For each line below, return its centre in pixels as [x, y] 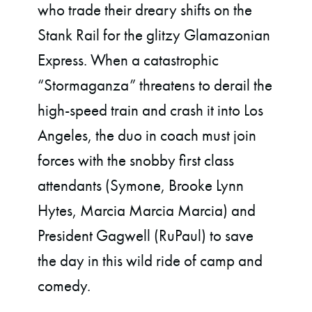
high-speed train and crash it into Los [151, 110]
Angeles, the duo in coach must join [147, 135]
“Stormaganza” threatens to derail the [155, 85]
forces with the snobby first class [136, 161]
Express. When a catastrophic [128, 60]
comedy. [64, 286]
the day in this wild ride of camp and [150, 261]
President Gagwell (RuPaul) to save [146, 236]
